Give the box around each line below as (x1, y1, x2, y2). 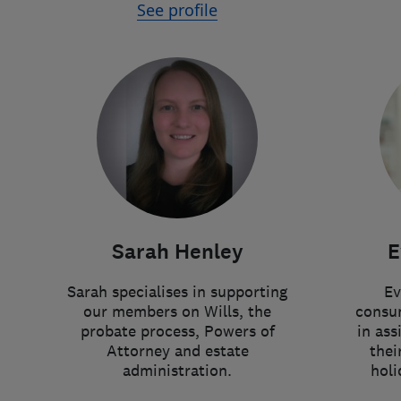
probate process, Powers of (80, 321, 275, 341)
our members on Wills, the (83, 302, 271, 321)
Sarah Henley (111, 238, 243, 266)
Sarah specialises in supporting (67, 282, 287, 302)
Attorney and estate (106, 341, 249, 361)
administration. (123, 361, 232, 380)
